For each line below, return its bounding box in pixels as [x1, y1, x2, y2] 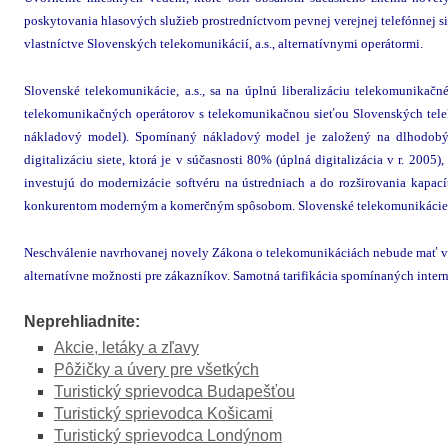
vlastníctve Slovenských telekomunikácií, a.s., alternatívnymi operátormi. [24, 36, 423, 51]
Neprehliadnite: [24, 313, 140, 330]
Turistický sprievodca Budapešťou [54, 383, 295, 400]
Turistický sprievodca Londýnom [54, 427, 282, 444]
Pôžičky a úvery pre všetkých [54, 361, 259, 378]
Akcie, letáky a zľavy [54, 339, 199, 356]
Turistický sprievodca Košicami [54, 405, 273, 422]
